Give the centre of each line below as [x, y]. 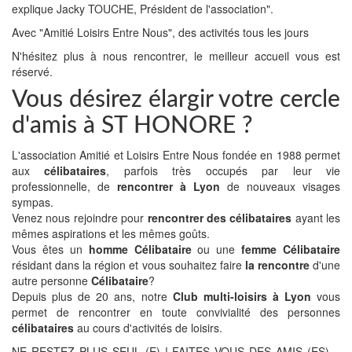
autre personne [51, 280]
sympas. [33, 202]
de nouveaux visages [280, 186]
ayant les [316, 218]
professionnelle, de [64, 186]
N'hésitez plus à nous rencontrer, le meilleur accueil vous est [176, 56]
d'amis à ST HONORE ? [132, 126]
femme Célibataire [291, 249]
